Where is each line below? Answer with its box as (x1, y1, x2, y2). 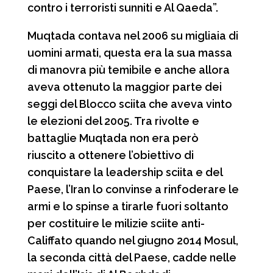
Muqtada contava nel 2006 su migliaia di (27, 29, 238, 42)
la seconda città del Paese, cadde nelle (27, 250, 236, 264)
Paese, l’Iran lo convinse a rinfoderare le (27, 182, 239, 196)
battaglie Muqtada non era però (27, 131, 199, 144)
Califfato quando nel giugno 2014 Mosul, (27, 233, 238, 247)
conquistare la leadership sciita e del (27, 165, 222, 179)
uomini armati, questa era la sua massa (27, 46, 232, 59)
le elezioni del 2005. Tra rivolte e (27, 114, 199, 127)
